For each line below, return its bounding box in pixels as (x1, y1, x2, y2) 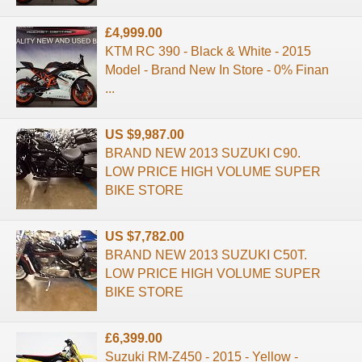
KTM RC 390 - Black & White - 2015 (105, 44, 311, 58)
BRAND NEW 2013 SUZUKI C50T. (105, 247, 307, 262)
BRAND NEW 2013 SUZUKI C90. (105, 145, 301, 160)
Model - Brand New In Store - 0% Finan (105, 62, 329, 77)
